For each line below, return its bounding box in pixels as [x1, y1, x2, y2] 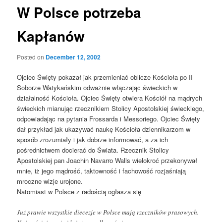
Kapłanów [17, 26, 85, 47]
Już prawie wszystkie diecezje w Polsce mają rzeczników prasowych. [17, 208, 199, 217]
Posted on [17, 52, 46, 61]
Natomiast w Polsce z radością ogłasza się [17, 187, 142, 196]
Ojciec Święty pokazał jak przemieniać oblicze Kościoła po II [17, 72, 193, 82]
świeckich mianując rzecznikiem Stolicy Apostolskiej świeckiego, [17, 104, 205, 113]
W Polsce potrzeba [17, 2, 142, 23]
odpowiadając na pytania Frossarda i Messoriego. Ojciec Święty [17, 114, 201, 123]
